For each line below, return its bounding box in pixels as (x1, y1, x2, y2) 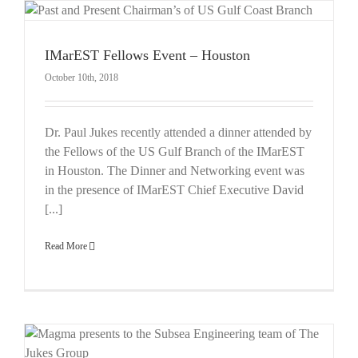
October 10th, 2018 (45, 71, 118, 83)
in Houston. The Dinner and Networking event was (45, 163, 304, 177)
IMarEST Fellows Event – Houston (45, 46, 250, 63)
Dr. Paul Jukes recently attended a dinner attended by (45, 125, 312, 139)
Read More (45, 240, 87, 252)
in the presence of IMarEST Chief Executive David (45, 182, 304, 197)
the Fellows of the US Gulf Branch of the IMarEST (45, 144, 304, 158)
